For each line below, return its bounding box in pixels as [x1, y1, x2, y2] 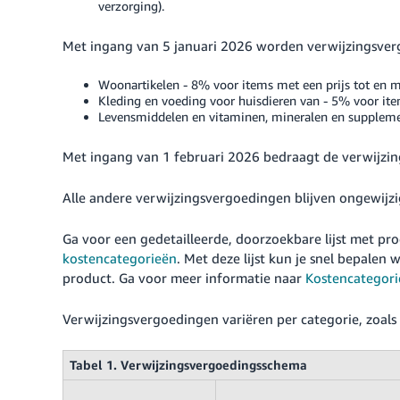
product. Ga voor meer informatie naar [62, 270, 305, 286]
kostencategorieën [62, 250, 177, 266]
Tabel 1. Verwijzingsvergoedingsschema [70, 357, 307, 372]
